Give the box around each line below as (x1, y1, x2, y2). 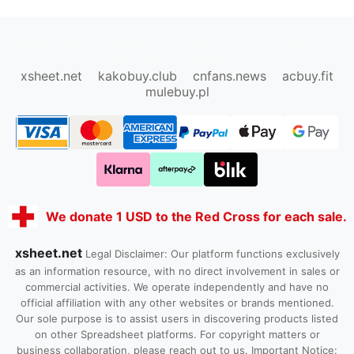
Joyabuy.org (179, 51, 254, 68)
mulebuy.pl (145, 83, 209, 100)
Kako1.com (100, 51, 164, 68)
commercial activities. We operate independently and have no (25, 281, 329, 294)
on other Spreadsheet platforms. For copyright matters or (34, 328, 320, 341)
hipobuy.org (191, 36, 263, 52)
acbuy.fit (282, 67, 333, 84)
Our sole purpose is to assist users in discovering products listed (16, 312, 338, 326)
